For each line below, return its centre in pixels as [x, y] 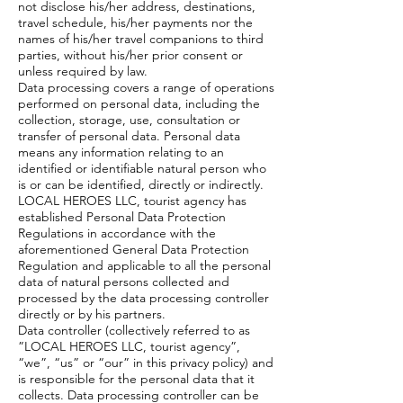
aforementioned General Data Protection [134, 249]
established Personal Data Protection [122, 217]
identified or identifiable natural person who [142, 168]
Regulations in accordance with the [117, 233]
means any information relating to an [121, 152]
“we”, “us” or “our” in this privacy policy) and [146, 363]
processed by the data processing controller [143, 298]
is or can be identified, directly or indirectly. [141, 184]
